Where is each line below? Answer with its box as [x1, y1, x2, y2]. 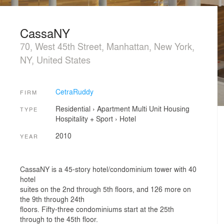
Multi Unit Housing [131, 103, 189, 114]
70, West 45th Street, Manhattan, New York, [20, 39, 194, 52]
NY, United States [20, 53, 90, 66]
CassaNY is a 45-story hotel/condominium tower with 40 [20, 164, 196, 174]
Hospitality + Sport [55, 113, 113, 124]
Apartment [96, 103, 130, 114]
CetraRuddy [55, 86, 93, 96]
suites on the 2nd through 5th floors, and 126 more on [20, 184, 191, 194]
